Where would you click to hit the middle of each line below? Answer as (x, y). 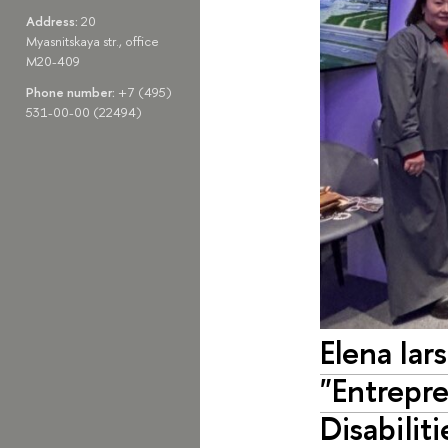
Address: (53, 21)
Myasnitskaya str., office (92, 41)
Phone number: (71, 91)
